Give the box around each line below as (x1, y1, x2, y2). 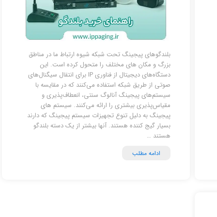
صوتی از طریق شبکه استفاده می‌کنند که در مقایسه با (35, 80, 170, 90)
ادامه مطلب (132, 148, 160, 158)
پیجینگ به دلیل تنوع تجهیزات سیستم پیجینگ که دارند (27, 110, 170, 121)
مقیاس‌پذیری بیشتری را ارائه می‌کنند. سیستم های (40, 100, 170, 110)
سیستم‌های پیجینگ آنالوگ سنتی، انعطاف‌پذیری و (41, 90, 170, 100)
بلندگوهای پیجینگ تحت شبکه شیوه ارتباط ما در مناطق (28, 49, 170, 60)
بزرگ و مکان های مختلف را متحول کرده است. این (40, 60, 170, 70)
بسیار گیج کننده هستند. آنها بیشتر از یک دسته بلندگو (33, 121, 170, 131)
